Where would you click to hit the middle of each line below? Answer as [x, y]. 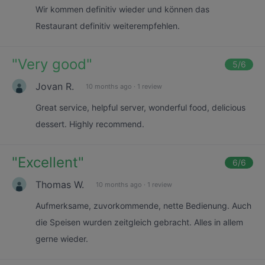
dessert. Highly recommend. [90, 124]
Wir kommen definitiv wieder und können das [122, 9]
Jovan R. [55, 86]
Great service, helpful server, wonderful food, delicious [140, 107]
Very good [52, 64]
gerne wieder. [62, 239]
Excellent [48, 162]
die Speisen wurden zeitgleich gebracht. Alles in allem [139, 222]
